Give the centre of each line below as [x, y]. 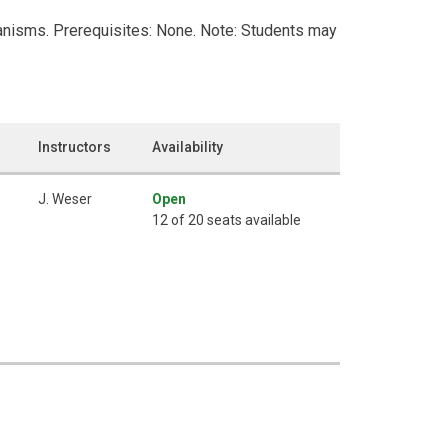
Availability [187, 146]
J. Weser [65, 198]
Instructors [74, 146]
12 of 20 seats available [226, 219]
